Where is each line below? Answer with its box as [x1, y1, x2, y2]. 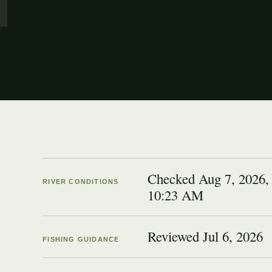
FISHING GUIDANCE [42, 235, 120, 243]
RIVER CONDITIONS [42, 177, 119, 185]
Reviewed [147, 226, 203, 245]
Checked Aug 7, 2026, [147, 169, 269, 188]
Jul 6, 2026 [202, 226, 263, 245]
